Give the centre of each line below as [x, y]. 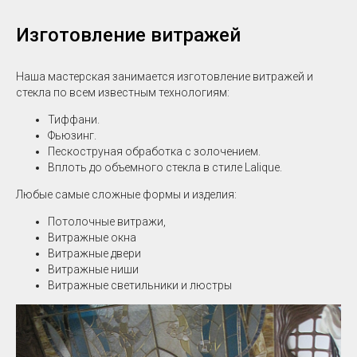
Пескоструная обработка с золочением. [154, 151]
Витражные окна [92, 237]
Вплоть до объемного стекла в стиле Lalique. [165, 167]
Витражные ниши [93, 269]
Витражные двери [94, 253]
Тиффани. [74, 120]
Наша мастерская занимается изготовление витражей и [165, 76]
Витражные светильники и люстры [140, 285]
